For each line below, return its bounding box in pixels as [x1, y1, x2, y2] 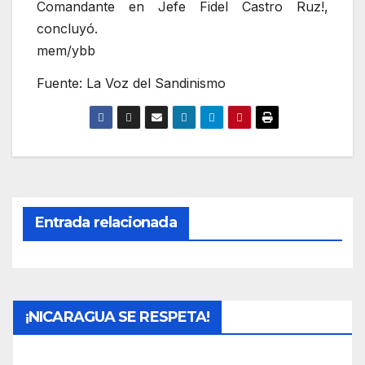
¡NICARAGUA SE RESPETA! [25, 308, 210, 327]
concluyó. [37, 20, 98, 37]
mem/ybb [37, 42, 95, 59]
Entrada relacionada [34, 213, 177, 232]
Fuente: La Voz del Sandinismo [37, 75, 226, 92]
